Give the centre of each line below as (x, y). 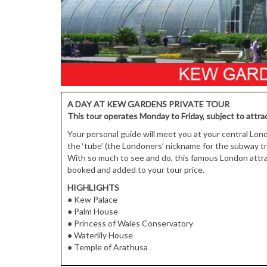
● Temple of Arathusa (108, 247)
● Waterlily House (100, 235)
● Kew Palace (92, 199)
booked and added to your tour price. (136, 169)
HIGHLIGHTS (93, 187)
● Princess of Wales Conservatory (130, 223)
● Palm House (93, 211)
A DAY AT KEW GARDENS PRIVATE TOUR (148, 104)
